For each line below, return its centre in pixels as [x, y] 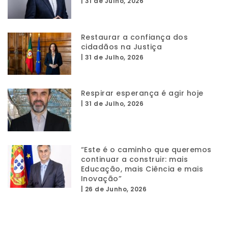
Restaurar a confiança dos [134, 37]
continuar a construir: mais [134, 160]
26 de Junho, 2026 [116, 189]
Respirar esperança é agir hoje [142, 93]
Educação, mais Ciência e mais [142, 169]
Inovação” [101, 179]
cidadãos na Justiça [121, 47]
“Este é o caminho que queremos [146, 150]
